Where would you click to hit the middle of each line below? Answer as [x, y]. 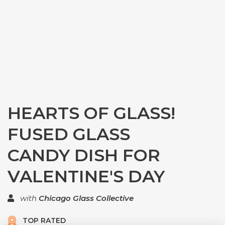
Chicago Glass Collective [86, 198]
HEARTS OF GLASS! [91, 113]
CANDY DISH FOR [84, 155]
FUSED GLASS [69, 134]
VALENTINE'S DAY [86, 176]
